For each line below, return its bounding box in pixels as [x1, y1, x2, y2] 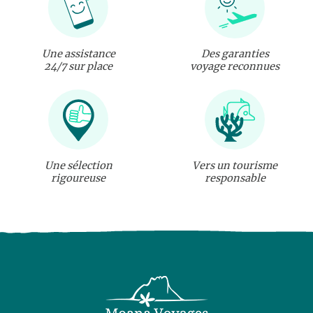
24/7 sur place [44, 60, 112, 73]
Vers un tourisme [192, 159, 277, 173]
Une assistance [41, 48, 115, 61]
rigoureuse [51, 172, 105, 185]
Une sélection [44, 159, 112, 173]
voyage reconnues [190, 60, 279, 73]
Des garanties [201, 48, 269, 61]
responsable [204, 172, 265, 185]
